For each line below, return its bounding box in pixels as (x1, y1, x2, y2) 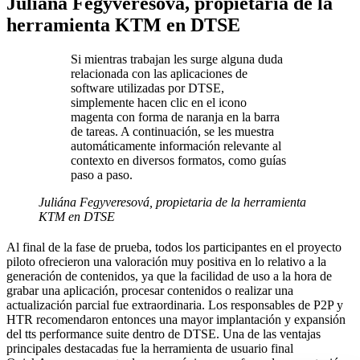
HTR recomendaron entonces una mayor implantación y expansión (6, 312, 346, 326)
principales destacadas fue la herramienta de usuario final (6, 341, 293, 355)
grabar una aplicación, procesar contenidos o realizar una (6, 283, 293, 297)
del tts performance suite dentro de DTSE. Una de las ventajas (6, 326, 321, 341)
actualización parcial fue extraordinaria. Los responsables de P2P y (6, 297, 343, 312)
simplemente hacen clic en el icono (71, 95, 247, 109)
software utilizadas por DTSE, (71, 80, 224, 95)
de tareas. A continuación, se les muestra (71, 124, 274, 138)
